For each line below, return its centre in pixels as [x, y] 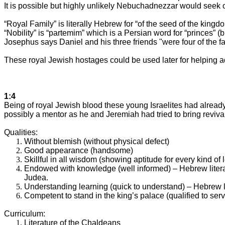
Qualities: [21, 132]
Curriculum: [25, 213]
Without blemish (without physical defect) [97, 141]
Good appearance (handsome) [79, 150]
